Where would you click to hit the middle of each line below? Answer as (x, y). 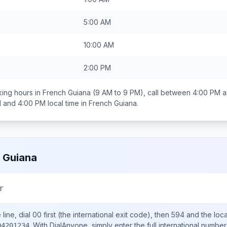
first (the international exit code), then (106, 215)
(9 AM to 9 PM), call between (142, 92)
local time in (67, 103)
